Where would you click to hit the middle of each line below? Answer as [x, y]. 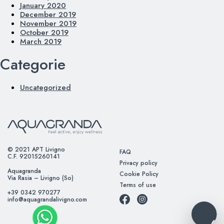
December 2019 [48, 14]
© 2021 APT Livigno [36, 149]
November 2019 [48, 23]
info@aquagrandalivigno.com [47, 199]
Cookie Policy [139, 174]
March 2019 [41, 41]
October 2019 [44, 32]
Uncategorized [45, 87]
